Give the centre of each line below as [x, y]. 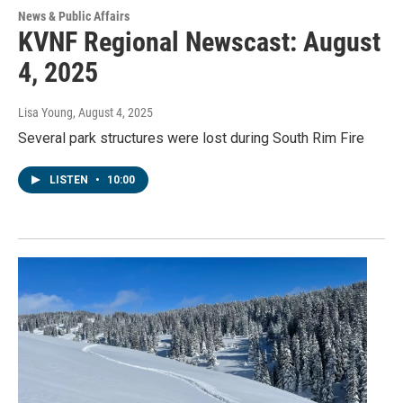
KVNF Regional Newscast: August [199, 42]
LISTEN [70, 180]
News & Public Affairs [74, 17]
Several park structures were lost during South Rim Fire [191, 139]
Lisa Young [45, 113]
